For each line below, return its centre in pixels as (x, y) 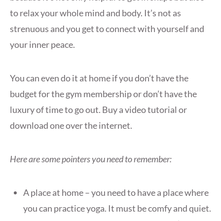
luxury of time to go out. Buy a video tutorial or (98, 110)
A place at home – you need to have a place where (116, 193)
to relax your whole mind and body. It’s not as (95, 13)
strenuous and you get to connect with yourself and (107, 29)
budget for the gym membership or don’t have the (103, 94)
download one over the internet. (71, 126)
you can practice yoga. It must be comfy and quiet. (117, 208)
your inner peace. (42, 45)
